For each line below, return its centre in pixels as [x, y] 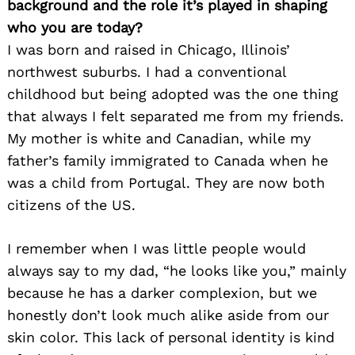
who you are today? [75, 27]
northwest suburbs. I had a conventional [147, 71]
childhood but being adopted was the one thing [173, 94]
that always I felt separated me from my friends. [176, 116]
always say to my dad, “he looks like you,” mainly [177, 270]
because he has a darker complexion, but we [162, 292]
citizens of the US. [71, 204]
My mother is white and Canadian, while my [159, 138]
